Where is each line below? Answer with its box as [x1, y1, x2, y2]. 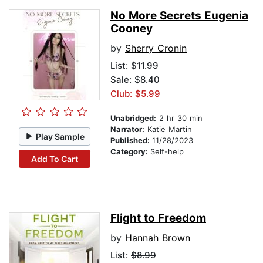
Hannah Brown [125, 232, 190, 244]
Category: [110, 147, 150, 157]
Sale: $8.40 [110, 74, 160, 86]
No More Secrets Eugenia [110, 9, 248, 23]
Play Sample [36, 131, 85, 141]
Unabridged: [110, 113, 156, 123]
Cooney [110, 22, 153, 36]
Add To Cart [31, 153, 78, 164]
